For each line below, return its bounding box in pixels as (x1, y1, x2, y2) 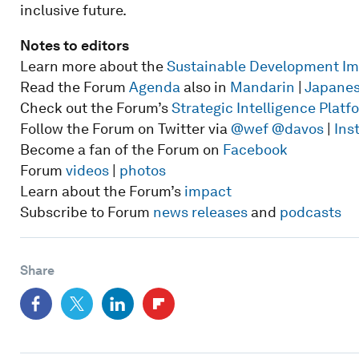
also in (179, 78, 230, 95)
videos (65, 161, 109, 179)
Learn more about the (19, 57, 167, 75)
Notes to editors (19, 36, 129, 54)
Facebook (222, 140, 288, 158)
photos (119, 161, 166, 179)
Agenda (128, 78, 180, 95)
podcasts (279, 203, 341, 220)
